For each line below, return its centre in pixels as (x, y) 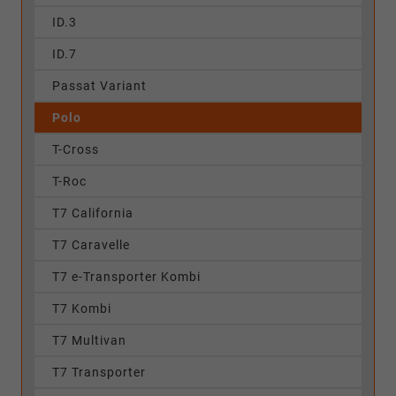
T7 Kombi (82, 309)
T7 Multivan (89, 341)
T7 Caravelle (91, 245)
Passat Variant (99, 86)
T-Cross (76, 150)
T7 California (93, 213)
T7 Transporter (99, 373)
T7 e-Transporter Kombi (126, 277)
